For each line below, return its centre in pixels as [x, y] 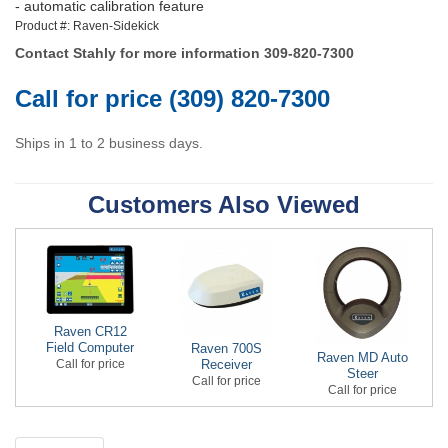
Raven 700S [226, 349]
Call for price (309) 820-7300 [172, 99]
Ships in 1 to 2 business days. [109, 143]
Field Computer [90, 348]
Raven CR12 [90, 332]
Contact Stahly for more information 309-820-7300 [184, 53]
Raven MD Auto [362, 358]
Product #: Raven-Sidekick [87, 26]
